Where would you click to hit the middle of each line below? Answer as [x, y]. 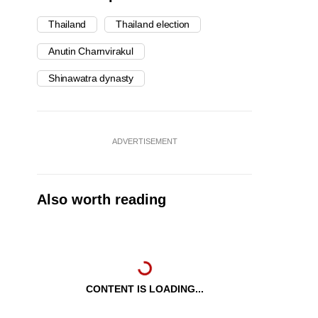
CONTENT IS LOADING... [144, 289]
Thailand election [153, 24]
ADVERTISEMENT [144, 142]
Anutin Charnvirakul [91, 51]
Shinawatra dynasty [91, 78]
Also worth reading [102, 200]
